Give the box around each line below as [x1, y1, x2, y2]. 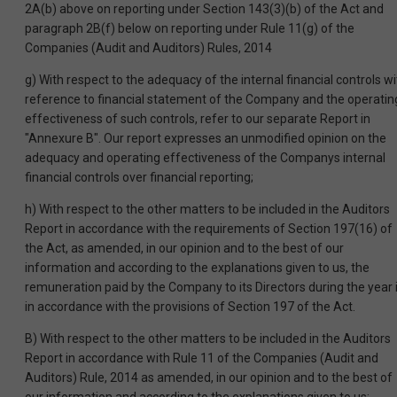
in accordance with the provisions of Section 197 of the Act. [25, 300, 355, 315]
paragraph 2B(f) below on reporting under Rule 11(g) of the [25, 21, 354, 36]
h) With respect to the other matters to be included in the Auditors [25, 202, 390, 217]
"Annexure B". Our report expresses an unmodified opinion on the [25, 131, 386, 146]
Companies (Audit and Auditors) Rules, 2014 [25, 41, 272, 56]
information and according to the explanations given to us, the [25, 261, 370, 276]
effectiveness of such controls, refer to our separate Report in [25, 112, 370, 127]
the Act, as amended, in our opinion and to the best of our [25, 241, 344, 256]
